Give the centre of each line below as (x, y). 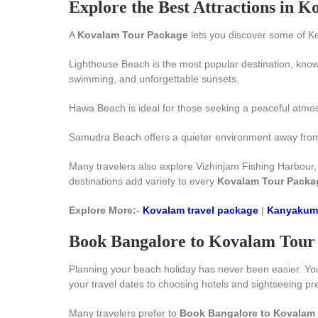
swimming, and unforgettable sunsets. (154, 79)
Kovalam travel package (201, 210)
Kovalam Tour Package (133, 35)
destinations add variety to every (143, 181)
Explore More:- (106, 210)
